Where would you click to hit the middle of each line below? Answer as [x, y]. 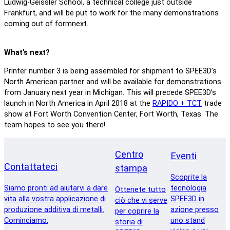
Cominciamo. [26, 220]
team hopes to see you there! [55, 125]
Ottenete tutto [140, 189]
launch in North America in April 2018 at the [78, 103]
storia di [129, 222]
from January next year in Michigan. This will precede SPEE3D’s [110, 92]
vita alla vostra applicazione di [55, 199]
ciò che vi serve [141, 200]
